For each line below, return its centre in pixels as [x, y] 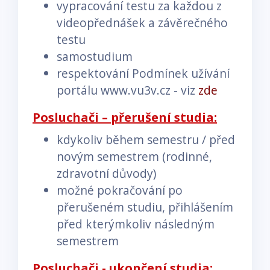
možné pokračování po [120, 190]
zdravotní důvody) [106, 173]
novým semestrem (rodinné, [134, 156]
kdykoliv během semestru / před [146, 139]
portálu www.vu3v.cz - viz [127, 90]
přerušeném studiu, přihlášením [145, 207]
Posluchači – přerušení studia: [125, 117]
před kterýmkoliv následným [136, 224]
